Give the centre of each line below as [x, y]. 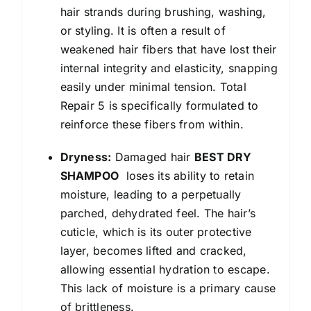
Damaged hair [153, 157]
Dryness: [86, 157]
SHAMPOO [90, 175]
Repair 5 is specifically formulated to [159, 105]
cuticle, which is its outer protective [156, 232]
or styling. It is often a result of [143, 30]
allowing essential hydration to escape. [165, 269]
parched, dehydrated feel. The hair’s [158, 213]
